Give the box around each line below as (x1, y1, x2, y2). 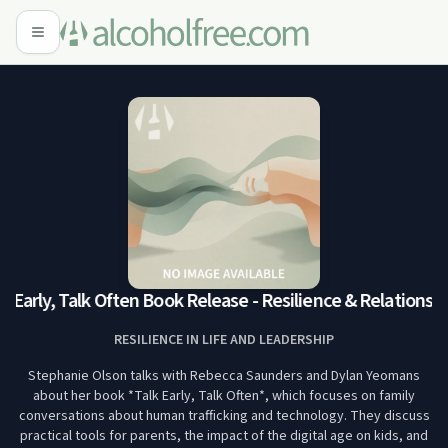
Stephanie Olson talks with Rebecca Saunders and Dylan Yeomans (28, 366, 420, 386)
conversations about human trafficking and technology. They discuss (18, 406, 430, 426)
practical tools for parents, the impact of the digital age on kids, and (20, 426, 428, 446)
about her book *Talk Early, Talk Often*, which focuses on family (33, 386, 415, 406)
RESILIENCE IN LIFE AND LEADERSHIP (114, 330, 334, 350)
